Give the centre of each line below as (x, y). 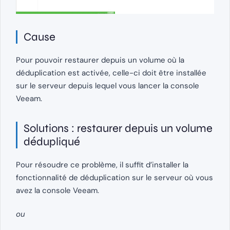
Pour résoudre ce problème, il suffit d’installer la (102, 165)
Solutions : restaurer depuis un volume (118, 128)
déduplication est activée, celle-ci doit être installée (111, 73)
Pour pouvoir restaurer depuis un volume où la (100, 60)
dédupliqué (52, 141)
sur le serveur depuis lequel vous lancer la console (108, 85)
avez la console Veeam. (57, 190)
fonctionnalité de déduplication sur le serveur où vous (114, 177)
